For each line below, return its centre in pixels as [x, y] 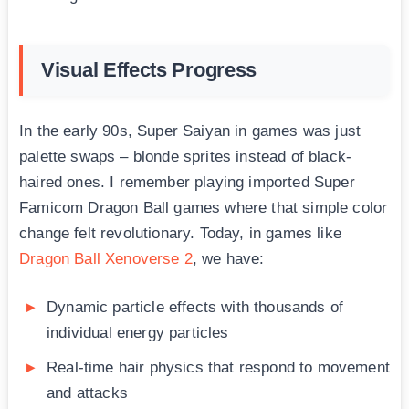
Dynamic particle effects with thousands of [195, 308]
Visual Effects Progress [149, 70]
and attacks [87, 393]
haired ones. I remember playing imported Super [187, 183]
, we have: [228, 259]
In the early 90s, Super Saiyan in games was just [190, 131]
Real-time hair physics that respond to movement [218, 368]
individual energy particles [138, 333]
